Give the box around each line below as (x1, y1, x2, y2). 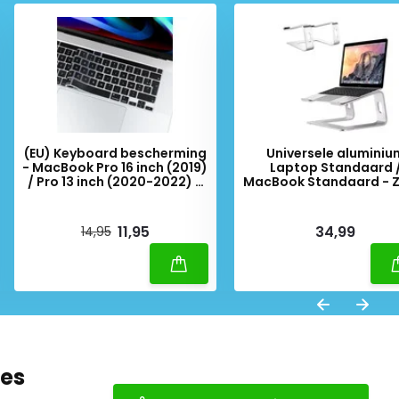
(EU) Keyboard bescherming (23, 144, 207, 162)
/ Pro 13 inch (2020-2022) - (28, 173, 203, 191)
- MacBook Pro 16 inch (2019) (22, 159, 208, 176)
